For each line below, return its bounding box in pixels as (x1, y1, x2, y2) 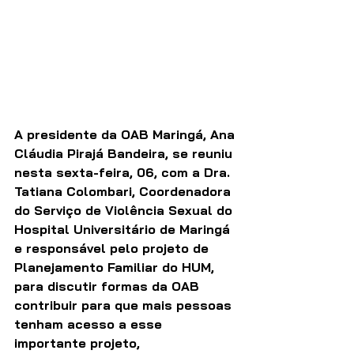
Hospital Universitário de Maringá (14, 220, 234, 237)
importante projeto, (14, 334, 144, 351)
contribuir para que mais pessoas (14, 296, 235, 313)
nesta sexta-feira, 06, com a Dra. (14, 164, 234, 180)
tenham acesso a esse (14, 315, 166, 332)
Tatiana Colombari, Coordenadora (14, 183, 235, 199)
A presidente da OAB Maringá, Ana (14, 126, 239, 142)
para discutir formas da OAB (14, 277, 203, 294)
